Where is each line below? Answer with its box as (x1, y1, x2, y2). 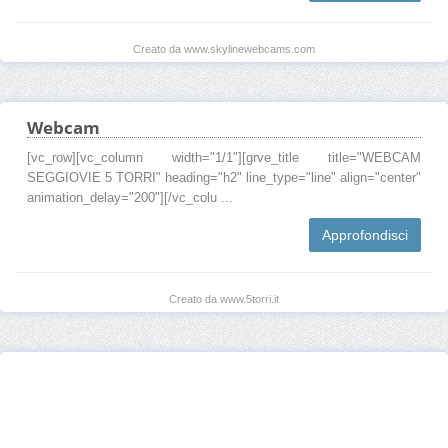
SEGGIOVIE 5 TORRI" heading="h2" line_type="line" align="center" (27, 170, 421, 185)
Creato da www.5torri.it (169, 292, 279, 305)
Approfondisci (322, 226, 408, 243)
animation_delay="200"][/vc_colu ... (27, 190, 233, 205)
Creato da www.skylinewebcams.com (133, 42, 315, 55)
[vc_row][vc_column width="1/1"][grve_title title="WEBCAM (27, 150, 421, 165)
